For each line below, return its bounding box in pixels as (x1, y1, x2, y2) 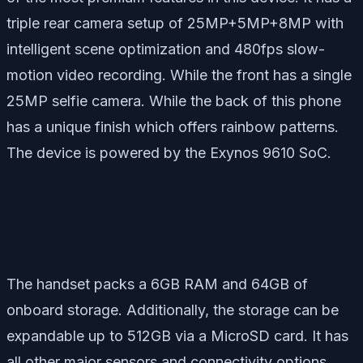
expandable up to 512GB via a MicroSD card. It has (6, 327, 348, 344)
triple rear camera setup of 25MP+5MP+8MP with (6, 14, 344, 32)
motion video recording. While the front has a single (6, 66, 352, 83)
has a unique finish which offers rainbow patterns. (6, 117, 339, 135)
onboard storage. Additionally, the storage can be (6, 301, 339, 318)
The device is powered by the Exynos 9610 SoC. (6, 143, 331, 161)
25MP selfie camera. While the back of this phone (6, 92, 341, 109)
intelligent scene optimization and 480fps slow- (6, 40, 325, 58)
